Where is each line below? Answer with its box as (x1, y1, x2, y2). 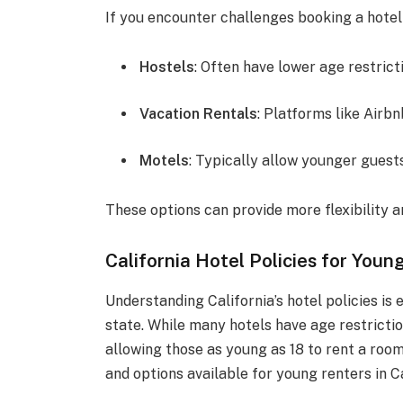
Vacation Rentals (139, 105, 258, 123)
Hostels (139, 58, 195, 76)
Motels (139, 151, 190, 169)
